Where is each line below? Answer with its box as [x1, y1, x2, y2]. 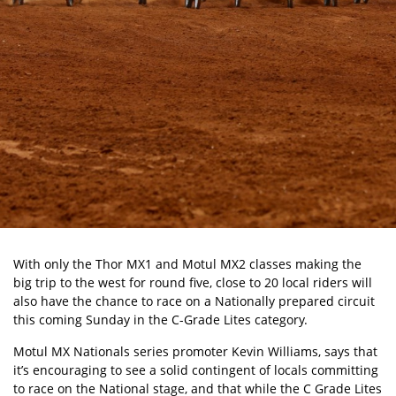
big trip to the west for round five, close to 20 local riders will [13, 274, 372, 291]
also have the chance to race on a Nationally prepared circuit [13, 293, 375, 309]
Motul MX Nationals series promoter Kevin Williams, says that [13, 343, 377, 360]
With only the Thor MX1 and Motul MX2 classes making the [13, 255, 362, 272]
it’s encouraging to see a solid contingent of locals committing [13, 362, 378, 378]
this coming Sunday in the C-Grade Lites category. [13, 311, 308, 328]
